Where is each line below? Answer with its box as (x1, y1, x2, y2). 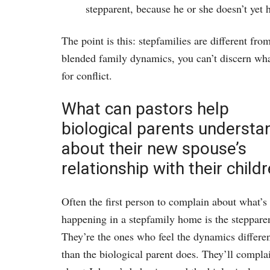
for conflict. (61, 68, 112, 83)
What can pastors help (61, 99, 229, 119)
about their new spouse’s (61, 139, 246, 159)
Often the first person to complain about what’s (61, 194, 267, 209)
